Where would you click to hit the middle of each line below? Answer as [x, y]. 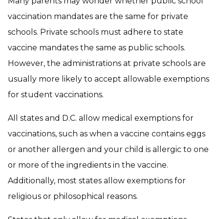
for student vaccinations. [56, 95]
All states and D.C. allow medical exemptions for [101, 118]
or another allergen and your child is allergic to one [108, 150]
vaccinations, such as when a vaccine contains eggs [107, 134]
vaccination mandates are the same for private [98, 17]
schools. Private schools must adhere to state [96, 32]
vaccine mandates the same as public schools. [97, 48]
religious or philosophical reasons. [73, 197]
